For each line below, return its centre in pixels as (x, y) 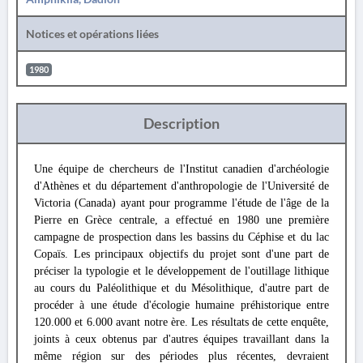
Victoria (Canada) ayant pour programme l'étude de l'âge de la (181, 203)
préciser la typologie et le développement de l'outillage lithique (181, 271)
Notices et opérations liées (92, 34)
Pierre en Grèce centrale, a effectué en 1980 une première (181, 220)
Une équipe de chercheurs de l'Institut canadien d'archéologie (181, 169)
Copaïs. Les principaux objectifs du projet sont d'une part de (181, 254)
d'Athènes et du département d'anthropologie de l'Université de (181, 186)
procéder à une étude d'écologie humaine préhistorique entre (181, 305)
